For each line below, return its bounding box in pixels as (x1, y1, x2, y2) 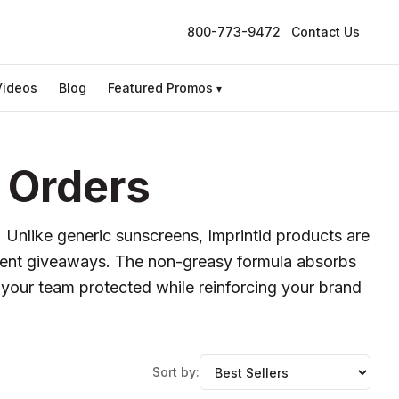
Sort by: (152, 364, 199, 379)
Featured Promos (108, 80, 213, 95)
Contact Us (291, 24, 360, 39)
